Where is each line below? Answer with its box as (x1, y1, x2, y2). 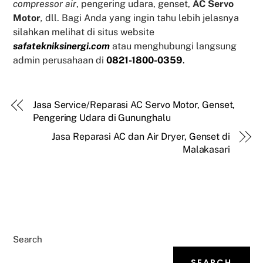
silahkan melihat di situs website (13, 26, 155, 38)
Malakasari (182, 144, 230, 156)
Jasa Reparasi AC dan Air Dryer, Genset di (52, 131, 230, 143)
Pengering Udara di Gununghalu (33, 112, 171, 124)
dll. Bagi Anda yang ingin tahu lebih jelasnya (43, 12, 240, 24)
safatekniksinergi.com (13, 41, 110, 52)
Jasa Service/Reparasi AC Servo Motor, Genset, (33, 99, 235, 111)
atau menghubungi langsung (110, 41, 237, 52)
